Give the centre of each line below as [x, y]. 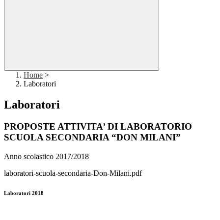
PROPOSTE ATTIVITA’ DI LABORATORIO [98, 127]
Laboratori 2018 [24, 193]
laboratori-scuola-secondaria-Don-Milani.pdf [73, 173]
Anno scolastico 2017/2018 [46, 156]
